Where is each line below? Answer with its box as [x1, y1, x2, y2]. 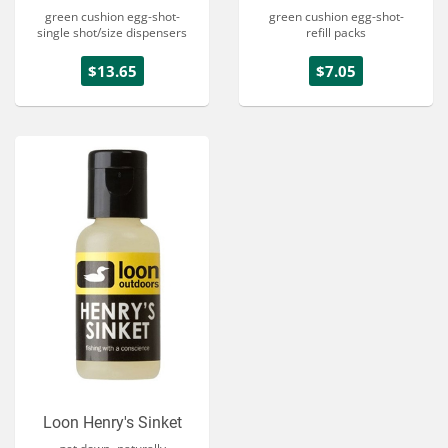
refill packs [306, 23, 366, 41]
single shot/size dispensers [37, 23, 187, 41]
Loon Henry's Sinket [42, 413, 182, 433]
